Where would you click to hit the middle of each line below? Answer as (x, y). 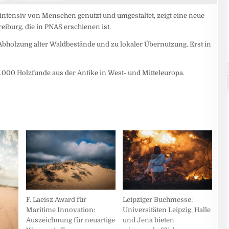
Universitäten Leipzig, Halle (167, 210)
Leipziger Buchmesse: (158, 199)
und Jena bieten (149, 220)
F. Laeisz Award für (56, 200)
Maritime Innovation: (60, 210)
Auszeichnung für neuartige (70, 220)
